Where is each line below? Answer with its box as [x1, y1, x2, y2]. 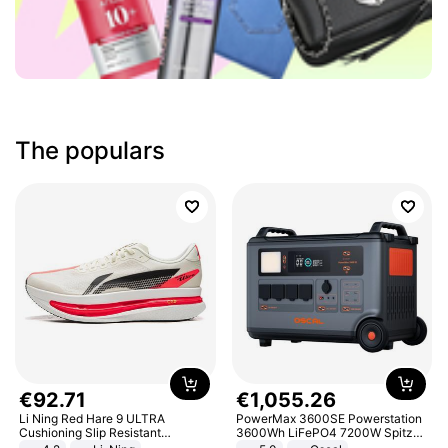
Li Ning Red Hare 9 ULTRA [19, 410, 166, 426]
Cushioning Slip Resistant [19, 424, 162, 440]
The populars [15, 136, 166, 165]
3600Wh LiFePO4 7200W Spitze [235, 424, 420, 440]
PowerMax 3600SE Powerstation [235, 410, 422, 426]
